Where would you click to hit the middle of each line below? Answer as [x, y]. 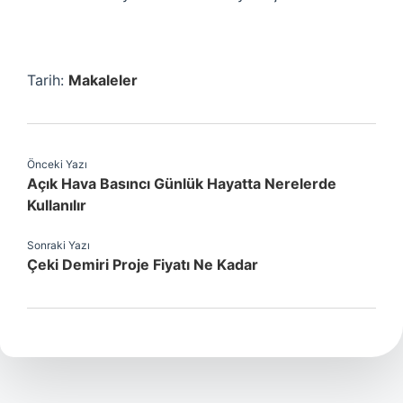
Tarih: [48, 80]
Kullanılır [57, 205]
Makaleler [103, 80]
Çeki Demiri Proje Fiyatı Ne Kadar [143, 264]
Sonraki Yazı [58, 245]
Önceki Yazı [57, 164]
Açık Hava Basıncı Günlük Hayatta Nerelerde [182, 184]
